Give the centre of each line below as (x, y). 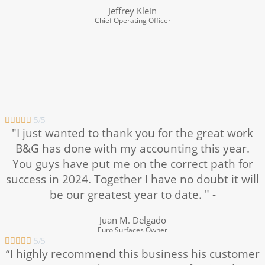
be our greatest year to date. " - (132, 194)
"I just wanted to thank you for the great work (132, 133)
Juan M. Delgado (132, 220)
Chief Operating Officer (132, 20)
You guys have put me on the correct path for (132, 164)
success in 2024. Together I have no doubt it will (132, 179)
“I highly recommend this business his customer (132, 253)
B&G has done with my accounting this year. (132, 148)
